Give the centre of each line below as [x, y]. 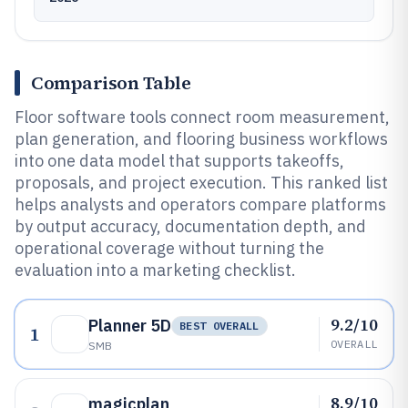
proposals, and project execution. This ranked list [201, 183]
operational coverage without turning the [169, 248]
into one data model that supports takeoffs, [179, 161]
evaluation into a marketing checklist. [155, 270]
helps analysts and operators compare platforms [200, 204]
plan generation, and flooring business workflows [201, 139]
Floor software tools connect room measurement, [202, 117]
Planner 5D [130, 326]
